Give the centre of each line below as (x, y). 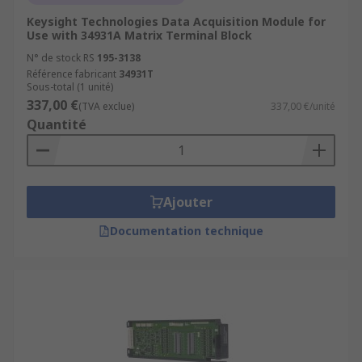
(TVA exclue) (106, 106)
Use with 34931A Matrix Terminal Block (139, 35)
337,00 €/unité (303, 106)
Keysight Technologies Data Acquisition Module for (176, 21)
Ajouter (187, 202)
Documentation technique (187, 231)
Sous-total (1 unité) (70, 87)
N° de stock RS (61, 58)
